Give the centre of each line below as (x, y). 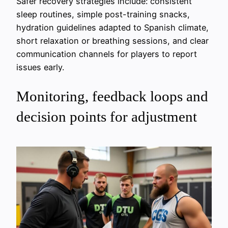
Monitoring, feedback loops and (112, 96)
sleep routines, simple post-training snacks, (103, 14)
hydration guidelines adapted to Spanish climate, (112, 27)
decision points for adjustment (107, 117)
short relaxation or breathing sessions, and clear (112, 40)
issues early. (40, 67)
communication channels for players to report (107, 54)
